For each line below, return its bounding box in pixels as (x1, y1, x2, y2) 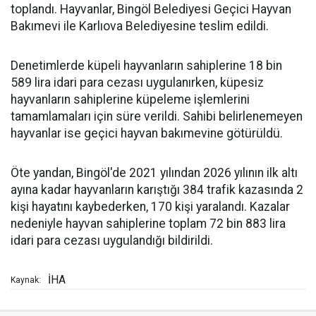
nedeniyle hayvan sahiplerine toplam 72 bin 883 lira (11, 217, 286, 231)
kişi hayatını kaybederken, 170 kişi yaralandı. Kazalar (11, 200, 290, 214)
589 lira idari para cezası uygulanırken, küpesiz (11, 75, 264, 90)
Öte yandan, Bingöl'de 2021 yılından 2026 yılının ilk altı (11, 166, 298, 180)
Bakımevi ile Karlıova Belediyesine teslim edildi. (11, 19, 269, 33)
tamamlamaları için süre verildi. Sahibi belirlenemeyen (11, 109, 303, 123)
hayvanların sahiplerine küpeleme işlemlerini (11, 92, 250, 107)
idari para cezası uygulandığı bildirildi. (11, 233, 213, 248)
